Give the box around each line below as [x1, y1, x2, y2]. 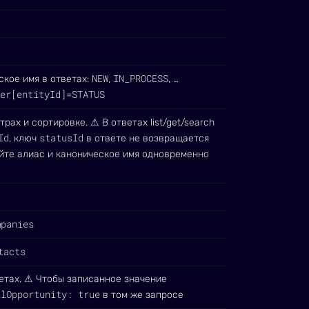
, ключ [9, 132, 39, 144]
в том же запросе [100, 289, 183, 301]
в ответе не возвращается [83, 132, 209, 144]
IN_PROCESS [113, 72, 168, 85]
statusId [39, 131, 83, 144]
